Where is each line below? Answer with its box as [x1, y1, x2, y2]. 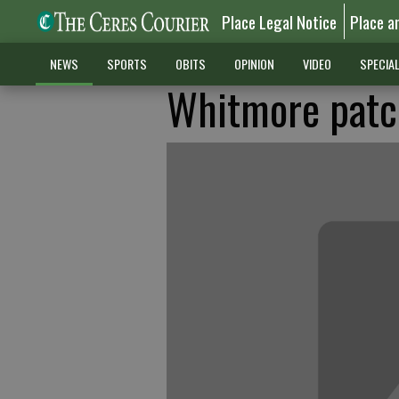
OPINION [233, 54, 274, 73]
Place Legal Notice [222, 9, 338, 34]
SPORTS [106, 54, 147, 73]
